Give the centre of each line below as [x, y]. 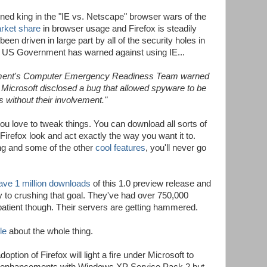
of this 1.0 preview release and [151, 184]
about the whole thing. [50, 232]
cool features [120, 148]
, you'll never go [176, 148]
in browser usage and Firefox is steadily [119, 29]
